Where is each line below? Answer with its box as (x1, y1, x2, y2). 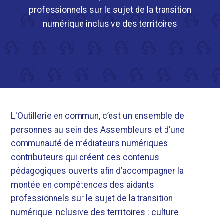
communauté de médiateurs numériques (11, 138, 168, 148)
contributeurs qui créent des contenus (11, 152, 160, 162)
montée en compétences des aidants (11, 179, 155, 190)
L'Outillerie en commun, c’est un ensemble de (11, 110, 185, 121)
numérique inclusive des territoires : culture (11, 207, 179, 217)
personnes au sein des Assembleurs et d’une (11, 124, 185, 135)
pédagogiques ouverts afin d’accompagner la (11, 165, 184, 176)
